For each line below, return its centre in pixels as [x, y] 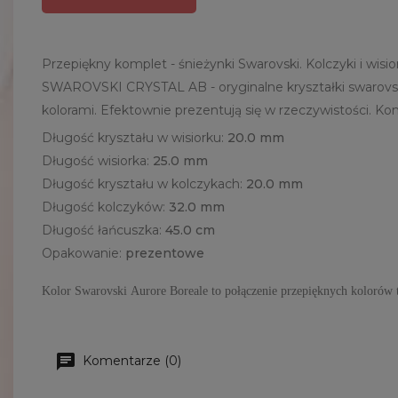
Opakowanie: [84, 253]
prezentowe [165, 253]
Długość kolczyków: [105, 207]
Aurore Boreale [169, 291]
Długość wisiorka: [97, 161]
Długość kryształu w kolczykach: [144, 184]
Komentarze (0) [130, 361]
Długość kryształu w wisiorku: [135, 138]
